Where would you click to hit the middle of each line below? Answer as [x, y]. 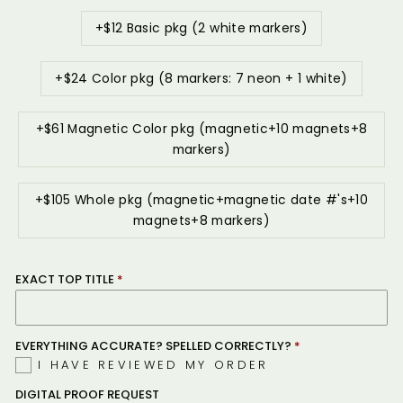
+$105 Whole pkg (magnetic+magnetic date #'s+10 [201, 200]
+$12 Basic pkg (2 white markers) [201, 28]
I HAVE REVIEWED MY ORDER [153, 365]
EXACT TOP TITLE [65, 279]
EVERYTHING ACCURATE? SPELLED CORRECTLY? [153, 346]
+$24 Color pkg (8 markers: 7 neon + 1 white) [201, 79]
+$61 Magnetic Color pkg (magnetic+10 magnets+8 [201, 129]
